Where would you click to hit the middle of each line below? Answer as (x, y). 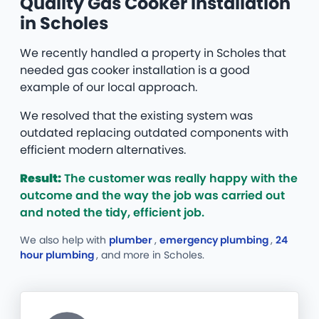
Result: (41, 179)
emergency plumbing (215, 240)
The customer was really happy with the (179, 179)
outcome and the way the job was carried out (152, 196)
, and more (124, 255)
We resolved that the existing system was (136, 116)
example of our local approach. (109, 88)
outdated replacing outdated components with (154, 133)
